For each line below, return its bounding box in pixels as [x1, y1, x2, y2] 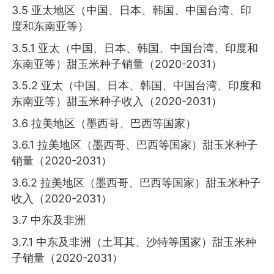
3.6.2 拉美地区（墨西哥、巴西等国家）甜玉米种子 [12, 176, 261, 189]
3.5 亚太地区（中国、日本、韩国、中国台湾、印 [12, 3, 252, 17]
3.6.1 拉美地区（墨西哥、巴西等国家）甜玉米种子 [12, 138, 258, 152]
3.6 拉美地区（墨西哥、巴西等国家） [12, 116, 197, 130]
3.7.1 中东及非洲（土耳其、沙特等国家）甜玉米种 [12, 235, 257, 248]
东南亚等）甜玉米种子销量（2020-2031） [12, 57, 223, 70]
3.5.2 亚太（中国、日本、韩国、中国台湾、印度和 [12, 79, 262, 92]
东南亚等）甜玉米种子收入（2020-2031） [12, 95, 223, 108]
